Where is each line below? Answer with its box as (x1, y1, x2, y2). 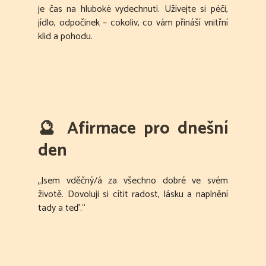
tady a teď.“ (38, 200, 85, 217)
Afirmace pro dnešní (67, 115, 228, 144)
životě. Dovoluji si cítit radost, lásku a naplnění (38, 186, 228, 203)
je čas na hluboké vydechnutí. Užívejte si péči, (38, 1, 228, 18)
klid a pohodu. (38, 28, 93, 45)
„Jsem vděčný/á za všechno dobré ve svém (38, 173, 228, 189)
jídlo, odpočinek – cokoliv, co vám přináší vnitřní (38, 15, 228, 31)
